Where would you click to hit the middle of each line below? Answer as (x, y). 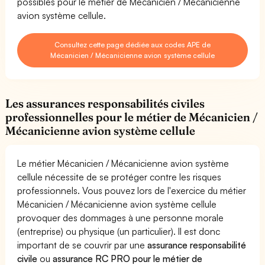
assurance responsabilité (197, 245)
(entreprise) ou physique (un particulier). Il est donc (119, 231)
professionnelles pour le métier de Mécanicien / (132, 117)
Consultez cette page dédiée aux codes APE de (132, 44)
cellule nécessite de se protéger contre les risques (119, 177)
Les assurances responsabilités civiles (105, 103)
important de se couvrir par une (83, 245)
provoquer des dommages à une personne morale (121, 217)
